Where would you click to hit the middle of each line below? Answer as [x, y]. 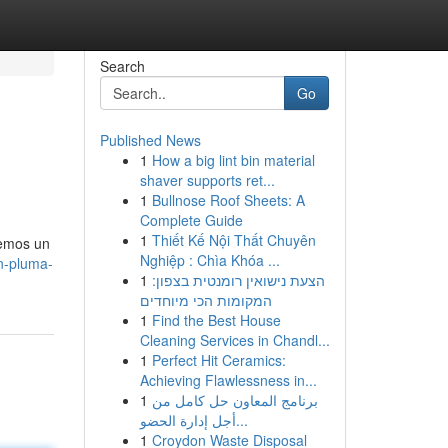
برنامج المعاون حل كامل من [234, 400]
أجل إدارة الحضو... [241, 420]
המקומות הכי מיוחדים [205, 300]
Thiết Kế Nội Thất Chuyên [233, 240]
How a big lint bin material [233, 160]
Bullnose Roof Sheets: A [228, 200]
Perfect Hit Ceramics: [218, 360]
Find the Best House [216, 320]
